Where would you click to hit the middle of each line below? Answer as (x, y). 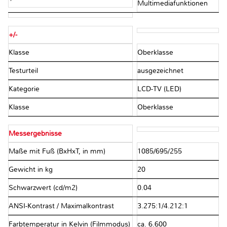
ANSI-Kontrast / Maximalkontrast (61, 206)
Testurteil (23, 70)
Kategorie (24, 89)
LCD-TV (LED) (160, 89)
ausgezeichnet (161, 70)
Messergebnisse (35, 133)
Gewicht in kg (31, 169)
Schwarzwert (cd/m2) (43, 187)
